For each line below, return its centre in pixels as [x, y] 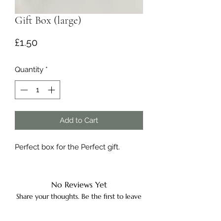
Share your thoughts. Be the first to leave [79, 197]
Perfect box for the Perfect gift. [67, 147]
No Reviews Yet [79, 185]
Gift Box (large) [48, 20]
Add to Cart [79, 121]
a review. [79, 206]
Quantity [29, 69]
